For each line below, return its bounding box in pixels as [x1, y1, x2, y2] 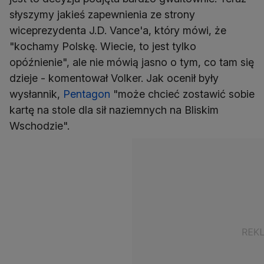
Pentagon [63, 88, 110, 101]
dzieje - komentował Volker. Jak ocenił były [9, 72, 219, 85]
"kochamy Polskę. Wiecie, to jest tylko [9, 40, 196, 53]
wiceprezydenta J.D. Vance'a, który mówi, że [9, 24, 226, 37]
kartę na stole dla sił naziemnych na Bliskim [9, 104, 219, 117]
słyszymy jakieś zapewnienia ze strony [9, 8, 195, 21]
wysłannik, [9, 88, 63, 101]
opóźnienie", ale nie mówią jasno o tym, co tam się [9, 56, 254, 69]
